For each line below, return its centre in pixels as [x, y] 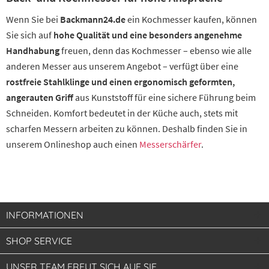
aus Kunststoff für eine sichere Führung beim [165, 97]
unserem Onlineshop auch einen [73, 144]
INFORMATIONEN [45, 215]
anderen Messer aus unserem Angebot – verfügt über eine [122, 66]
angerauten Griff [40, 97]
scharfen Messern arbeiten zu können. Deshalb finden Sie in [127, 128]
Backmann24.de [93, 19]
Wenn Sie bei [33, 19]
